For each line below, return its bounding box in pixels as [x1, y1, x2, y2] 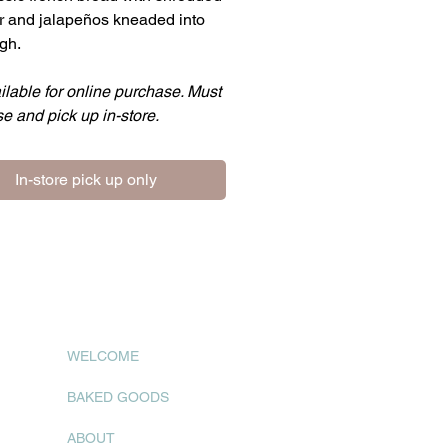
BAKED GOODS [67, 389, 169, 406]
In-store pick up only [15, 170, 157, 190]
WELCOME [67, 348, 139, 365]
